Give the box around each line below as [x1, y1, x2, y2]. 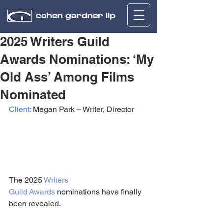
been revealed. [9, 198, 61, 208]
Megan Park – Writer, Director [31, 105, 134, 114]
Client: [9, 105, 31, 114]
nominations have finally [55, 187, 143, 196]
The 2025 [9, 175, 44, 185]
